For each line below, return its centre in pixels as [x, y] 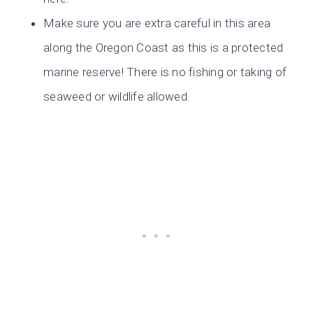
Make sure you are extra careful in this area [157, 23]
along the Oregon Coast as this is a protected [163, 48]
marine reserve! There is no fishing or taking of [165, 72]
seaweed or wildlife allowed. [117, 97]
